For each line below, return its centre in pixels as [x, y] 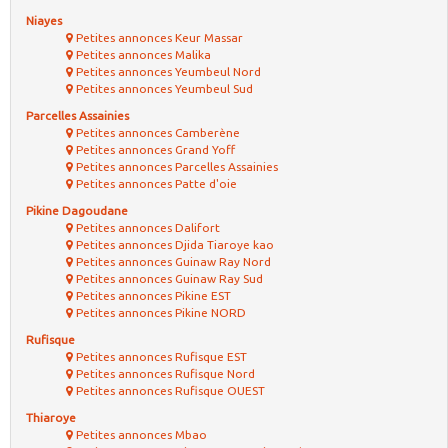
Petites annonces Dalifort [146, 227]
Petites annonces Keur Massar [158, 37]
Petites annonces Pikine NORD [159, 312]
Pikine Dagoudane [77, 210]
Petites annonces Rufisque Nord [164, 373]
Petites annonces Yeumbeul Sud [163, 88]
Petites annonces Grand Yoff [154, 149]
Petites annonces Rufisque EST [160, 356]
